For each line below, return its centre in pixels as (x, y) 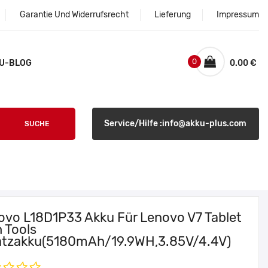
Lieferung (173, 15)
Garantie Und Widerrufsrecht (74, 15)
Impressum (238, 15)
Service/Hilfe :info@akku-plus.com (176, 124)
